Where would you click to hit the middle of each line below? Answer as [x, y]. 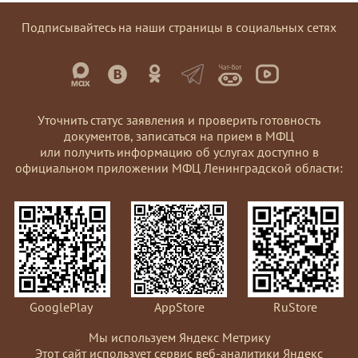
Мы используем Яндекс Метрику [179, 337]
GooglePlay [62, 306]
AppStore [179, 306]
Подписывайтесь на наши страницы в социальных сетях [179, 27]
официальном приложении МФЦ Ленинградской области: [179, 167]
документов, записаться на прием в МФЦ [179, 135]
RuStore [296, 306]
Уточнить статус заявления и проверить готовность [179, 119]
